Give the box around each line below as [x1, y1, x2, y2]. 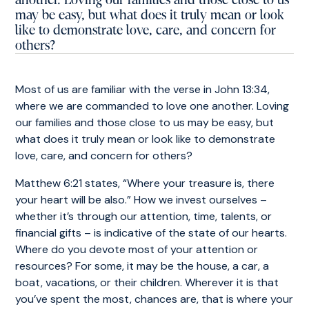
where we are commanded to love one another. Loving [15, 99, 290, 113]
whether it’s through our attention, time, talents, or [15, 209, 272, 223]
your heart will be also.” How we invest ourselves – [15, 192, 268, 207]
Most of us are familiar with [15, 82, 154, 97]
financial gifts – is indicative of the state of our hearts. [15, 226, 288, 240]
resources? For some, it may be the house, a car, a [15, 259, 270, 273]
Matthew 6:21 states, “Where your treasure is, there [15, 176, 275, 190]
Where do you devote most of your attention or [15, 242, 259, 257]
